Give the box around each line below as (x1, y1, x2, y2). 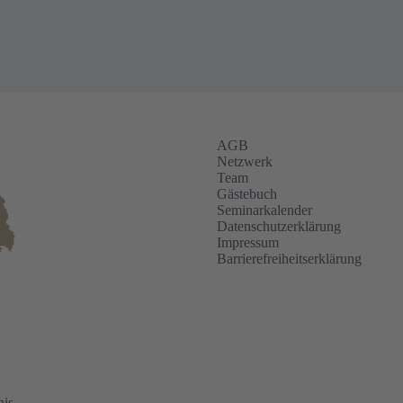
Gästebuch (217, 186, 277, 202)
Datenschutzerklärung (217, 219, 341, 235)
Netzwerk (217, 154, 273, 170)
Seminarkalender (217, 202, 312, 219)
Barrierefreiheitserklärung (217, 251, 362, 267)
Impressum (217, 235, 279, 251)
